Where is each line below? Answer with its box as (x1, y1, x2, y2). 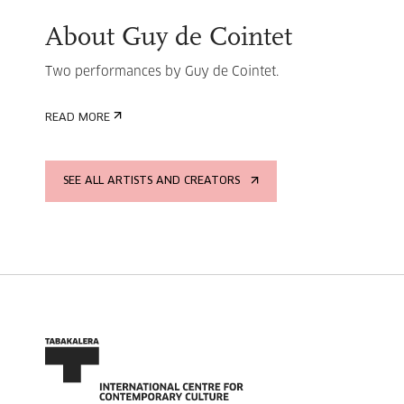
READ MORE (45, 113, 110, 124)
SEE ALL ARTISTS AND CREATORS (63, 176, 240, 187)
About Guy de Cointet (45, 24, 292, 52)
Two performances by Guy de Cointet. (45, 66, 279, 78)
